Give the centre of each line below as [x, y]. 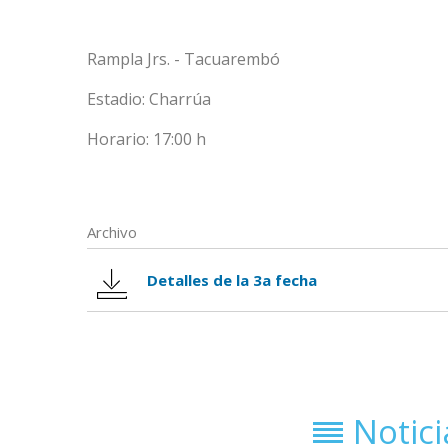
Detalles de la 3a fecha [232, 280]
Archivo [112, 232]
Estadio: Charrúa [149, 99]
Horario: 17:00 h [146, 139]
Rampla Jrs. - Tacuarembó [183, 59]
